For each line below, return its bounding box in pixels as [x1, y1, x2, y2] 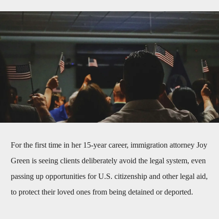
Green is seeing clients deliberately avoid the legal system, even [11, 156, 206, 165]
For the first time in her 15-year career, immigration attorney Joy [11, 141, 208, 150]
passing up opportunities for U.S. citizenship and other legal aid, [11, 172, 208, 181]
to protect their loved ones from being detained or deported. [11, 188, 194, 197]
